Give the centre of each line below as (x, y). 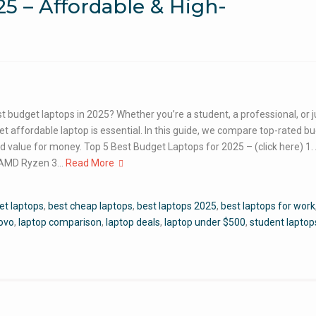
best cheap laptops (90, 206)
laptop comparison (60, 222)
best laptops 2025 (177, 206)
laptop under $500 (205, 222)
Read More (90, 163)
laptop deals (133, 222)
